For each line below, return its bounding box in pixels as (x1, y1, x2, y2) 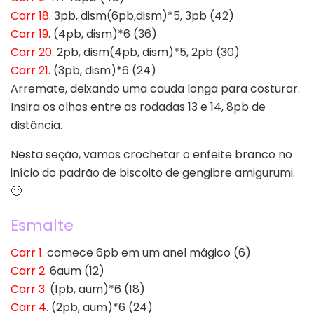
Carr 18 (11, 7, 49, 24)
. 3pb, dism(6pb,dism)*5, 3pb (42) (49, 7, 234, 24)
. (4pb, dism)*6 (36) (48, 25, 157, 42)
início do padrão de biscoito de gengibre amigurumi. (11, 164, 295, 181)
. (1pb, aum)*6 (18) (45, 281, 145, 298)
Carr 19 (11, 25, 48, 42)
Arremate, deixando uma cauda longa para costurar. (11, 80, 300, 97)
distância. (11, 116, 62, 133)
